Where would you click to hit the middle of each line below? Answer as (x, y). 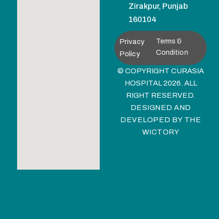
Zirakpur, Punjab (158, 6)
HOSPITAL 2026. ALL (161, 83)
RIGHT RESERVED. (161, 95)
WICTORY (161, 132)
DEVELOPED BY (152, 120)
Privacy (132, 42)
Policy (130, 54)
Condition (172, 53)
